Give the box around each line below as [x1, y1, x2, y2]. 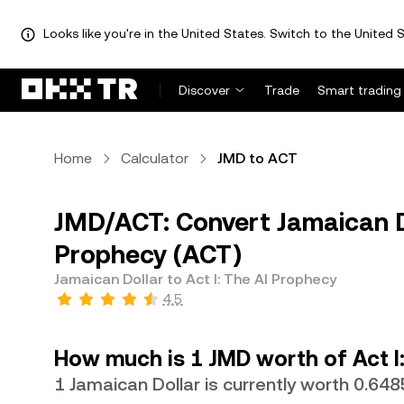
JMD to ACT [217, 150, 298, 167]
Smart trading [317, 83, 401, 97]
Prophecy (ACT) [54, 240, 242, 269]
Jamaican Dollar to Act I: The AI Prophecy [54, 271, 336, 288]
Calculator [121, 150, 188, 167]
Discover [179, 83, 230, 97]
